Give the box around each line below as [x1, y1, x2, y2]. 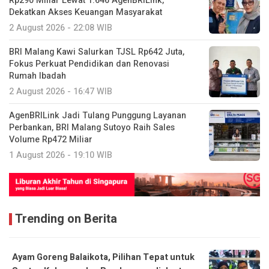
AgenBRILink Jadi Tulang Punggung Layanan [9, 109, 186, 122]
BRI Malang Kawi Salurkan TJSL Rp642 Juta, [9, 45, 184, 58]
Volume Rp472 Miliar [9, 133, 92, 146]
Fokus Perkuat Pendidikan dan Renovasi [9, 57, 169, 70]
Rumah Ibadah [9, 69, 66, 82]
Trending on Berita [15, 210, 117, 228]
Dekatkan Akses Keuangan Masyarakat [9, 5, 162, 19]
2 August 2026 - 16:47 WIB [9, 85, 112, 98]
